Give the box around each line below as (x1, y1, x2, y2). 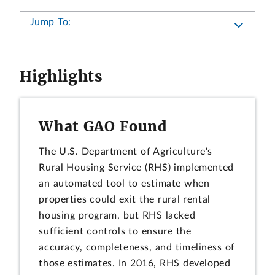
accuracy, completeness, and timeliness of (39, 242, 236, 253)
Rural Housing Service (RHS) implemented (39, 163, 234, 173)
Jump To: (29, 17, 72, 27)
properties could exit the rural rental (39, 195, 211, 205)
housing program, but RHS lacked (39, 211, 196, 221)
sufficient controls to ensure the (39, 227, 192, 237)
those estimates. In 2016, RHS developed (39, 258, 231, 269)
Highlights (19, 68, 103, 86)
